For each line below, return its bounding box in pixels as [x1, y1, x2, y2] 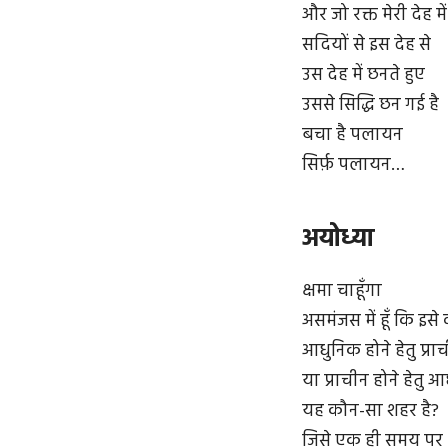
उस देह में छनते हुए [302, 61, 425, 91]
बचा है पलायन [302, 121, 403, 151]
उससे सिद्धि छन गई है [302, 91, 439, 121]
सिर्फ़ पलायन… [302, 151, 405, 181]
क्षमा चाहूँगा [302, 276, 382, 306]
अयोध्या [302, 218, 374, 260]
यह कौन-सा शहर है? [302, 396, 439, 426]
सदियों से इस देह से [302, 31, 431, 61]
